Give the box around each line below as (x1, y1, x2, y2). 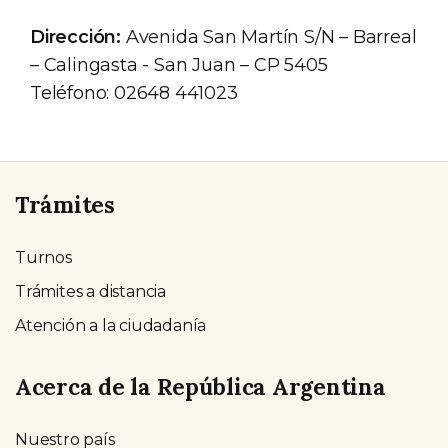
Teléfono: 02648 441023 (30, 82, 238, 105)
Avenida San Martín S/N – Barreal (121, 26, 417, 49)
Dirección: (30, 26, 121, 49)
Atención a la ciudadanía (15, 316, 207, 336)
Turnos (15, 248, 72, 268)
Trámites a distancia (15, 282, 166, 302)
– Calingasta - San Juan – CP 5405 (30, 54, 328, 77)
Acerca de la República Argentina (15, 371, 386, 401)
